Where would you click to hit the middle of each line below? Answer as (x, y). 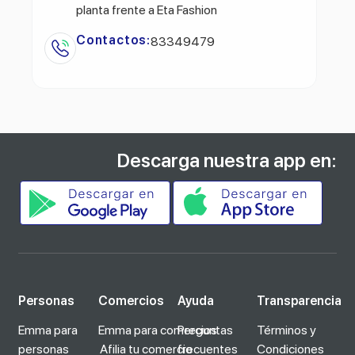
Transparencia (300, 300)
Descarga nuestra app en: (227, 160)
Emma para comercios (157, 330)
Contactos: (113, 40)
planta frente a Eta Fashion (147, 10)
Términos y (287, 330)
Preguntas (205, 330)
